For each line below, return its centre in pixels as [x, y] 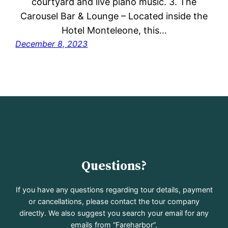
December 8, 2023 [52, 44]
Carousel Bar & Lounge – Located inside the [114, 16]
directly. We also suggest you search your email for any [114, 213]
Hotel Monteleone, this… [114, 31]
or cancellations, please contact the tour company [114, 201]
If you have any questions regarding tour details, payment [114, 189]
